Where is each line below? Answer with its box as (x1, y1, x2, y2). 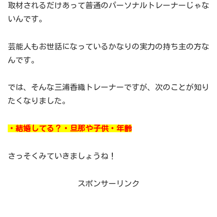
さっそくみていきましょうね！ (8, 152, 116, 160)
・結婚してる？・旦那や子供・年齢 (8, 124, 132, 133)
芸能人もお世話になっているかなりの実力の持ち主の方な (8, 42, 209, 50)
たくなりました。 (8, 97, 70, 105)
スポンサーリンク (77, 179, 139, 187)
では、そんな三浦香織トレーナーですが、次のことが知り (8, 83, 209, 92)
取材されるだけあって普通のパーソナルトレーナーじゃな (8, 1, 209, 9)
